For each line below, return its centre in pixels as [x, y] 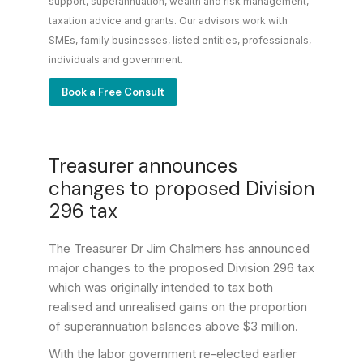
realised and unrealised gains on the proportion [178, 306]
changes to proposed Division [181, 188]
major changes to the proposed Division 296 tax [181, 267]
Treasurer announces [143, 165]
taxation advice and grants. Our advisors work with [168, 21]
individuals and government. [116, 60]
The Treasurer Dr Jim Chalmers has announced [179, 248]
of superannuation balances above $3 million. [173, 326]
